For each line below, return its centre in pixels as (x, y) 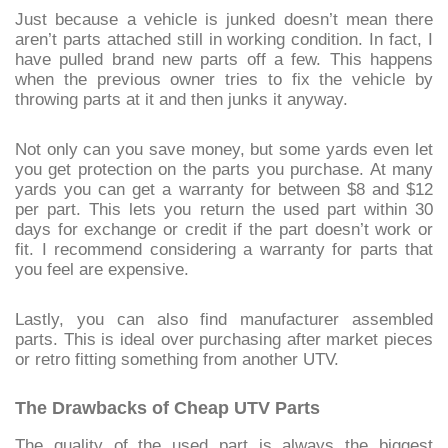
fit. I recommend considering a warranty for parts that (224, 248)
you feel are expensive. (102, 268)
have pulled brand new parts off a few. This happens (224, 58)
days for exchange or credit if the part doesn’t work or (224, 228)
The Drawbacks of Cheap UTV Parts (167, 407)
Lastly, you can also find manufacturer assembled (224, 318)
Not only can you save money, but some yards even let (224, 148)
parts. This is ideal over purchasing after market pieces (224, 338)
